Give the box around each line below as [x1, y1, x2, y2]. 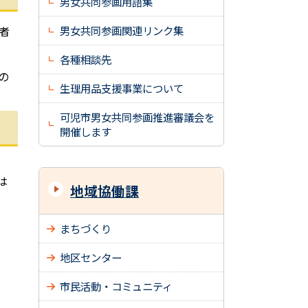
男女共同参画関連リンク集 [60, 23, 184, 38]
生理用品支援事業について [60, 80, 184, 96]
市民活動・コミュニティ [60, 278, 173, 294]
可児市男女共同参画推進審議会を [60, 109, 214, 124]
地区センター [60, 250, 122, 265]
